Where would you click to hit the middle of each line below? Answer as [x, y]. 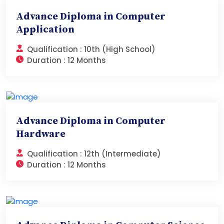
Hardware [41, 134]
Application [45, 30]
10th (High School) [120, 49]
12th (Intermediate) [122, 153]
